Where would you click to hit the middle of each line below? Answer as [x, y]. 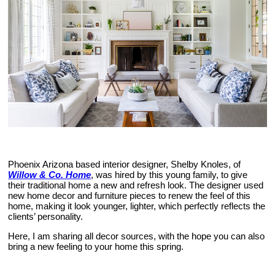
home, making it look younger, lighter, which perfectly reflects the [137, 206]
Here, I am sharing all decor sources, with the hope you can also [137, 236]
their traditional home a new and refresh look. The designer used [136, 185]
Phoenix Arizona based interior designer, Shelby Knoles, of [125, 164]
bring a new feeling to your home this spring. [96, 246]
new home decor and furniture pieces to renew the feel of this [130, 196]
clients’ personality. [46, 216]
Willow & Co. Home [50, 175]
